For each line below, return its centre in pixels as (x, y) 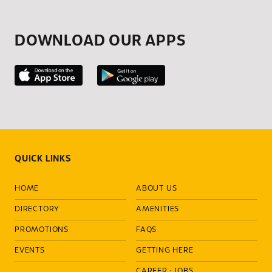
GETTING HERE (165, 251)
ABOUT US (157, 189)
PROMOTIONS (42, 230)
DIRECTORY (37, 210)
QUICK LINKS (43, 159)
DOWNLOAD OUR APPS (100, 41)
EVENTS (30, 251)
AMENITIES (158, 210)
